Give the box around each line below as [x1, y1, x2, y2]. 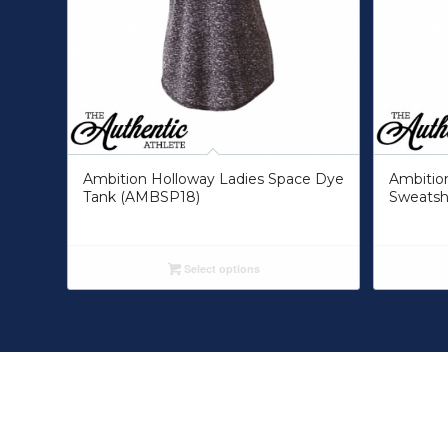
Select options [180, 260, 260, 276]
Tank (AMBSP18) [83, 187, 200, 206]
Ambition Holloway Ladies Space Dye [83, 169, 344, 188]
